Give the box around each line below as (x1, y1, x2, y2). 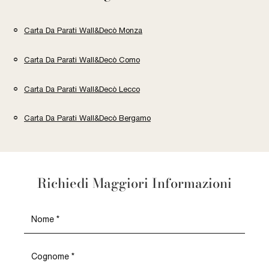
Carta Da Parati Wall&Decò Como (24, 55, 140, 64)
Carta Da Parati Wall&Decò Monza (24, 26, 142, 35)
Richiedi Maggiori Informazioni (37, 173, 232, 193)
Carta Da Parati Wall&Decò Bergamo (24, 113, 151, 123)
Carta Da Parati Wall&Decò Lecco (24, 84, 140, 94)
